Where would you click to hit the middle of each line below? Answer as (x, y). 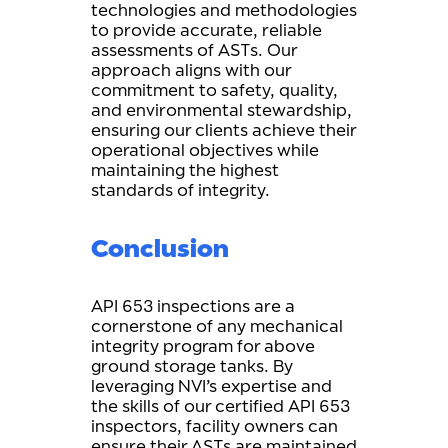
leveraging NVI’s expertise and (211, 386)
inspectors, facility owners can (214, 426)
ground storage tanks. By (192, 366)
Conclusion (160, 248)
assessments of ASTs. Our (194, 50)
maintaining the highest (185, 170)
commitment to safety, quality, (214, 90)
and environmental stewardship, (221, 110)
